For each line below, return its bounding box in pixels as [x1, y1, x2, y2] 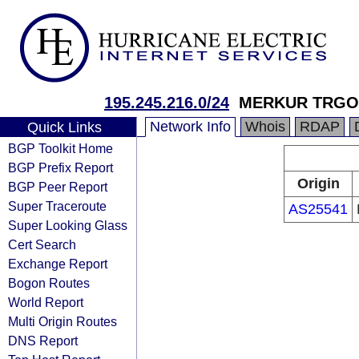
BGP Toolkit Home [8, 141, 113, 155]
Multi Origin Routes [8, 314, 117, 329]
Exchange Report [8, 256, 107, 271]
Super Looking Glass [8, 218, 127, 232]
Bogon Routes [8, 276, 90, 290]
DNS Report [8, 333, 78, 348]
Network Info [150, 119, 231, 135]
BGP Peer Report [8, 179, 107, 194]
